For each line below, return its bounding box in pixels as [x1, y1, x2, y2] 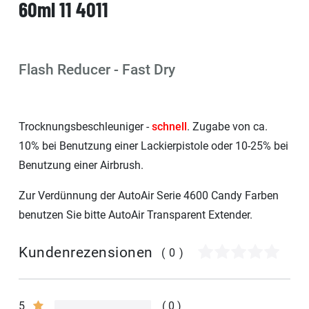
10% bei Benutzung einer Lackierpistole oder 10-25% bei [19, 139, 288, 152]
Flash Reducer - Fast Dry [19, 61, 175, 78]
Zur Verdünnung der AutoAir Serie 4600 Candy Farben [19, 188, 279, 202]
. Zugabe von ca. [187, 119, 268, 133]
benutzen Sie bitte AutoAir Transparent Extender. [19, 208, 252, 221]
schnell [152, 119, 187, 133]
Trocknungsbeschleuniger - [19, 119, 152, 133]
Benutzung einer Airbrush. [19, 158, 143, 172]
